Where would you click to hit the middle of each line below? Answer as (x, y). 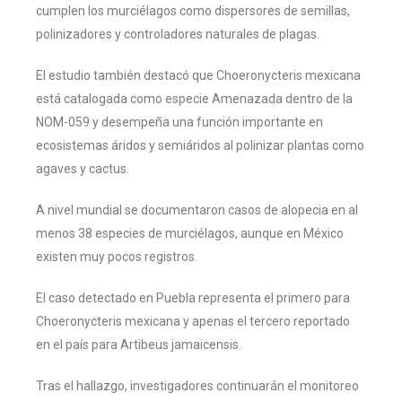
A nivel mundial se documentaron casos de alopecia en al (197, 210)
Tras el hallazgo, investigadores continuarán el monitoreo (197, 385)
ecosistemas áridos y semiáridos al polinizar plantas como (200, 145)
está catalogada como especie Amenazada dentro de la (194, 98)
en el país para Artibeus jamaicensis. (139, 344)
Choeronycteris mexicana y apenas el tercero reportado (193, 321)
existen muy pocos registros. (117, 256)
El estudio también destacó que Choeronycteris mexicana (198, 75)
